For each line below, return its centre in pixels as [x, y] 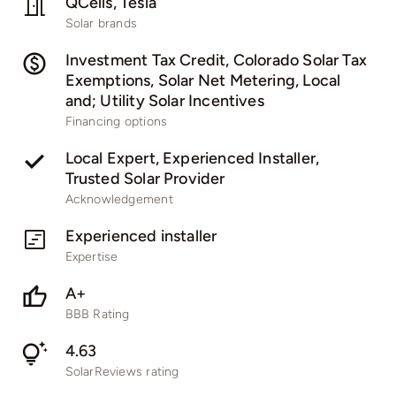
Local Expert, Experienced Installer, [192, 159]
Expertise [91, 257]
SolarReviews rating [122, 372]
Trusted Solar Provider [145, 179]
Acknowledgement [119, 200]
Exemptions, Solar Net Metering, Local [203, 81]
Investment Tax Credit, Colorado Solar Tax [216, 61]
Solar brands [101, 24]
